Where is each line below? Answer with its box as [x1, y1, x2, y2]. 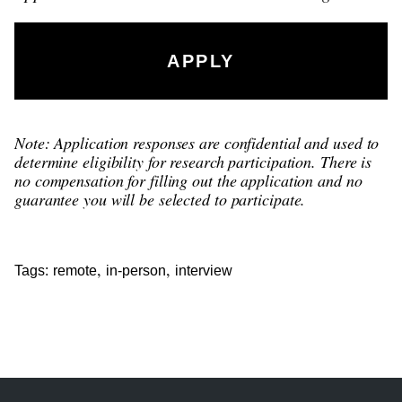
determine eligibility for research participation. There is [14, 150, 372, 172]
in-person [106, 262, 166, 278]
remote [53, 262, 97, 278]
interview [175, 262, 232, 278]
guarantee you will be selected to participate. [14, 188, 306, 210]
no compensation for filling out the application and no [14, 169, 363, 191]
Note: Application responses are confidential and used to [14, 131, 380, 153]
